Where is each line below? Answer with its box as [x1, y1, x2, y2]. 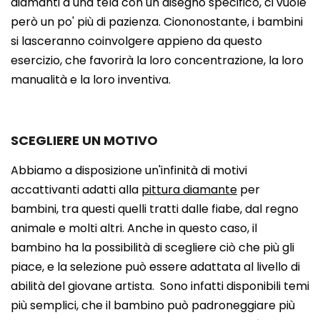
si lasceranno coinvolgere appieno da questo [11, 32, 262, 49]
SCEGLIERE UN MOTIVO [11, 131, 158, 149]
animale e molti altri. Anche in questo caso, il [11, 219, 257, 236]
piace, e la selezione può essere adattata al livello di [11, 258, 300, 275]
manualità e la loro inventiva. [11, 71, 171, 88]
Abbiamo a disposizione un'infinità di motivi [11, 161, 247, 179]
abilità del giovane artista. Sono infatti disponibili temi [11, 277, 309, 294]
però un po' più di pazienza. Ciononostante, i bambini [11, 13, 303, 30]
